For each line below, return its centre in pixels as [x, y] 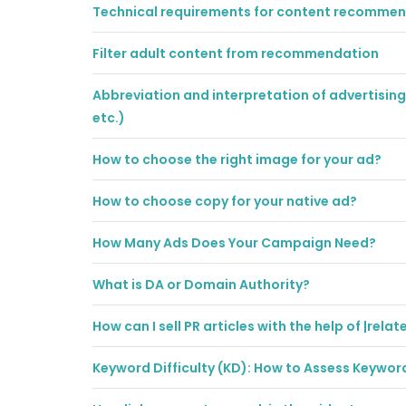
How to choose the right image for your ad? [237, 159]
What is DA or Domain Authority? [201, 285]
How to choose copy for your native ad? [225, 201]
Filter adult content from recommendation [236, 53]
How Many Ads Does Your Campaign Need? [234, 243]
